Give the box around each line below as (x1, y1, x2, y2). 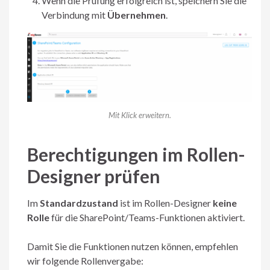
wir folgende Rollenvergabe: (27, 254, 143, 266)
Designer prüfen (27, 165, 160, 187)
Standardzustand (40, 196, 118, 209)
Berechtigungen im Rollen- (27, 143, 245, 165)
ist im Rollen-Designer (118, 196, 213, 209)
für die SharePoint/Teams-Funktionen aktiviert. (49, 211, 245, 223)
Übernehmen (107, 9, 166, 21)
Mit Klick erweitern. (108, 110, 171, 120)
